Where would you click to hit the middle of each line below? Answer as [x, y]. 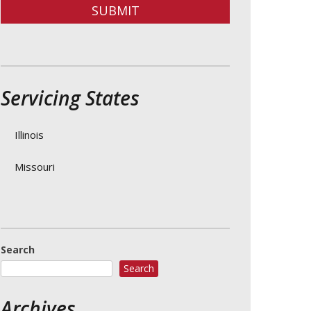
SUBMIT [115, 10]
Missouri [35, 167]
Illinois [29, 135]
